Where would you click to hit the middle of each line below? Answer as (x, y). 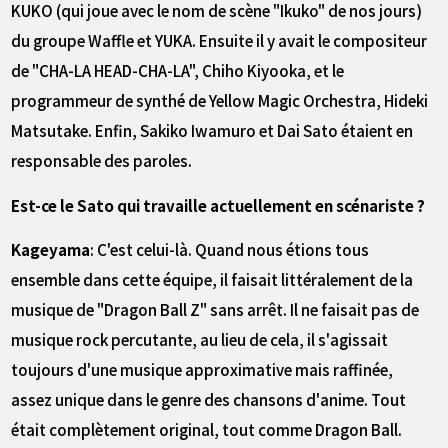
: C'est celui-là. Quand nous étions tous (230, 249)
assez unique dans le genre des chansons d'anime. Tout (209, 399)
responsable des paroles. (102, 160)
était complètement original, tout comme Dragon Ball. (207, 429)
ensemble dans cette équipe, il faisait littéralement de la (212, 279)
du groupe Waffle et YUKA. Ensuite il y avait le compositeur (219, 40)
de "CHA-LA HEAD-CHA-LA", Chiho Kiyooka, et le (178, 70)
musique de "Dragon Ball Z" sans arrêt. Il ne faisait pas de (215, 309)
